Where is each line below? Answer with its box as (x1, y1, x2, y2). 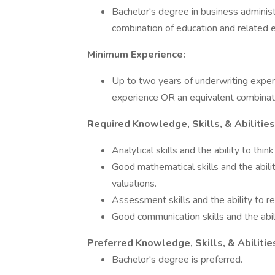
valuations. (112, 177, 157, 190)
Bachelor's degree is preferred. (112, 253, 242, 266)
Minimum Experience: (87, 48, 185, 61)
